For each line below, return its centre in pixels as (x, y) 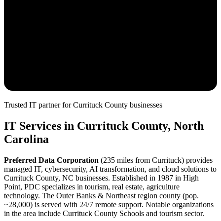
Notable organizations (179, 204)
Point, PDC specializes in (44, 186)
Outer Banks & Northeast (96, 195)
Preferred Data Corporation (51, 160)
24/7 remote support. (110, 204)
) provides (197, 160)
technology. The (29, 195)
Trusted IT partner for (37, 105)
